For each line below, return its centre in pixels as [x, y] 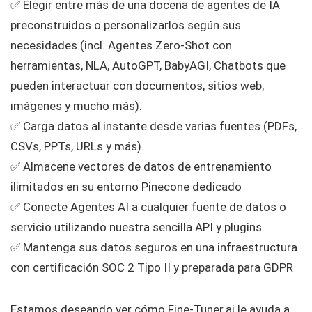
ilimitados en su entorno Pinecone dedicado [126, 187]
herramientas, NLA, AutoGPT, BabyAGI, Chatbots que [148, 66]
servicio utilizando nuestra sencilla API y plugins [136, 227]
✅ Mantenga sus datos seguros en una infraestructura [154, 248]
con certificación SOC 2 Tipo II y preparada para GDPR [152, 268]
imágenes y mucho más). [76, 106]
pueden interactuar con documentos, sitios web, [137, 86]
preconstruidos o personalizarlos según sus [126, 25]
